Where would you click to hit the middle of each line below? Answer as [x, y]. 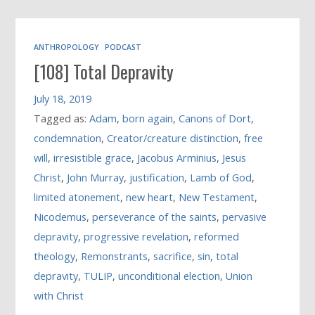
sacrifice [173, 257]
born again [148, 119]
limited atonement [77, 198]
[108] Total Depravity [104, 72]
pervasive [245, 217]
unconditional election [169, 276]
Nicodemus [60, 217]
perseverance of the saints [155, 217]
